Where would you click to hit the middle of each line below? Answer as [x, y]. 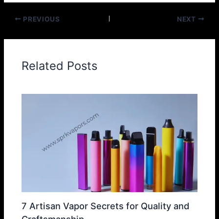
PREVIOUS [41, 19]
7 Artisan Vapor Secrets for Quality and [106, 206]
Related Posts [60, 66]
